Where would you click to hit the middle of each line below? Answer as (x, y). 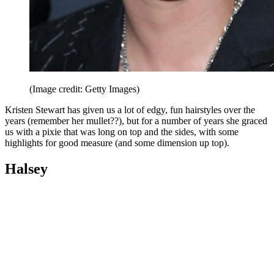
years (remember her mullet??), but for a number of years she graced (136, 120)
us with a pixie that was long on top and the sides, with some (122, 131)
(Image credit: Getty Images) (84, 89)
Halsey (26, 168)
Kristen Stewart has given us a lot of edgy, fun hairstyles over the (130, 109)
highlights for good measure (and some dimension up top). (117, 143)
